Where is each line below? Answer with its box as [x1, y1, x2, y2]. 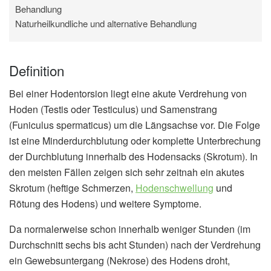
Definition [9, 60, 64, 80]
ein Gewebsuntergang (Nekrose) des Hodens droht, [9, 253, 230, 267]
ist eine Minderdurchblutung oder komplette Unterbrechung [9, 134, 261, 148]
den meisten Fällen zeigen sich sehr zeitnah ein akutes [9, 165, 244, 179]
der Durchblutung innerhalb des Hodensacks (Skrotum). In [9, 149, 258, 163]
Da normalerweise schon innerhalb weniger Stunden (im [9, 222, 250, 236]
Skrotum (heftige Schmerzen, [9, 181, 135, 195]
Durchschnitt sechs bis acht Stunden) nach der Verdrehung [9, 238, 261, 252]
